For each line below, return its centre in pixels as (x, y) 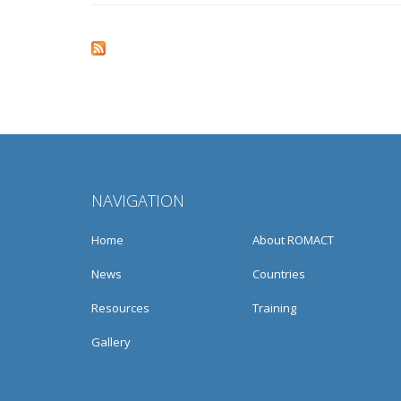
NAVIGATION (138, 201)
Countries (279, 274)
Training (274, 308)
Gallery (111, 342)
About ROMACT (293, 240)
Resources (120, 308)
